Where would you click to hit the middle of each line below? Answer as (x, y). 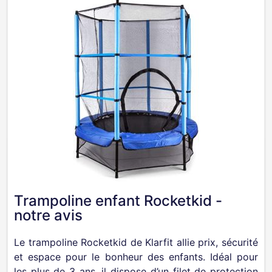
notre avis (48, 215)
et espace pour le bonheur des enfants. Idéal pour (136, 257)
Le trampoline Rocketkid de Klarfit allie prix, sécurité (136, 242)
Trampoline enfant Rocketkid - (118, 200)
